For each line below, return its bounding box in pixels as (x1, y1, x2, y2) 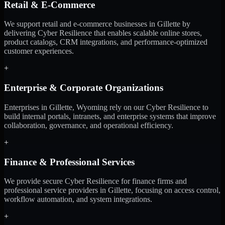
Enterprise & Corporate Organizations (4, 82, 163, 93)
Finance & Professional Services (4, 156, 135, 167)
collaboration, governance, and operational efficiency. (4, 121, 173, 130)
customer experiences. (4, 47, 74, 56)
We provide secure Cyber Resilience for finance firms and (4, 177, 187, 186)
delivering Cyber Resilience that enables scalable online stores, (4, 29, 202, 38)
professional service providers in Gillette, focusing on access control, (4, 186, 220, 195)
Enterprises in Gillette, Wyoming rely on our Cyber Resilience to (4, 102, 208, 111)
